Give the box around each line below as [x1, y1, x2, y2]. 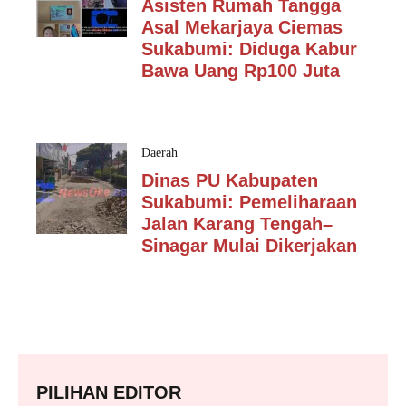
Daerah [141, 146, 178, 159]
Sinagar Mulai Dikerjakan [141, 236, 357, 256]
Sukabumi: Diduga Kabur [141, 39, 357, 59]
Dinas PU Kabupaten [141, 170, 318, 190]
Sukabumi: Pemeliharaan [141, 192, 357, 212]
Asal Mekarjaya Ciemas [141, 17, 343, 37]
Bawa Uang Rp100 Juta [141, 61, 340, 81]
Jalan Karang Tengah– [141, 214, 333, 234]
